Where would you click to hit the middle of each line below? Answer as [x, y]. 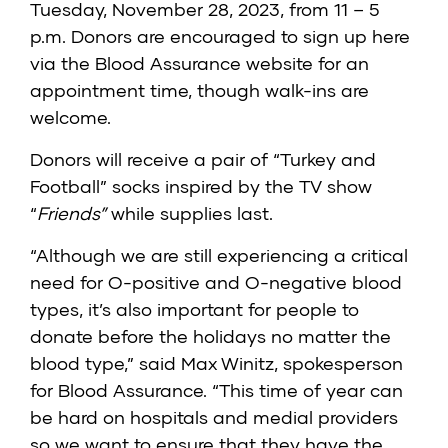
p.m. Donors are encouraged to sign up [201, 36]
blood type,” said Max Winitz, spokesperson [216, 363]
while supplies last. [194, 213]
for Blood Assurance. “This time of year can [216, 390]
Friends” [71, 213]
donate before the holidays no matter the [210, 336]
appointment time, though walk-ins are [199, 90]
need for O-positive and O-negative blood [216, 282]
